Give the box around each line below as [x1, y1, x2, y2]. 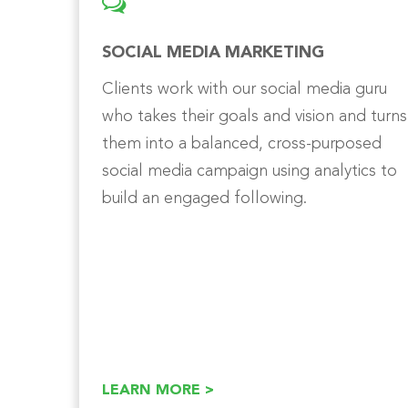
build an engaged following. [102, 189, 307, 207]
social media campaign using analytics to [102, 162, 397, 179]
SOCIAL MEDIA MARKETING [102, 44, 324, 61]
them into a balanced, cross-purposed [102, 135, 382, 152]
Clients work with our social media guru [102, 80, 387, 97]
